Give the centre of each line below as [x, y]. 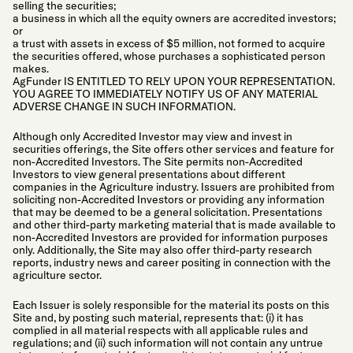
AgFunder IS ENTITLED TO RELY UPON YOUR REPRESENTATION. [174, 82]
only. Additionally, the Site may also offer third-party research [162, 250]
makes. [31, 69]
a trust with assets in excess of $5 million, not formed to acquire [169, 44]
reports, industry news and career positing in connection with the [172, 263]
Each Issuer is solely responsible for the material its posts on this [171, 305]
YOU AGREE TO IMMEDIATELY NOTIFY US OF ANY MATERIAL [165, 94]
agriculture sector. [57, 275]
